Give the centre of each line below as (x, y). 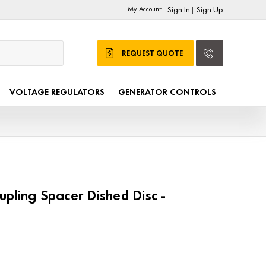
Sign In (178, 9)
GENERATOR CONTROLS (167, 92)
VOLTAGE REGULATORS (57, 92)
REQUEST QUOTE (152, 53)
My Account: (145, 9)
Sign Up (210, 9)
